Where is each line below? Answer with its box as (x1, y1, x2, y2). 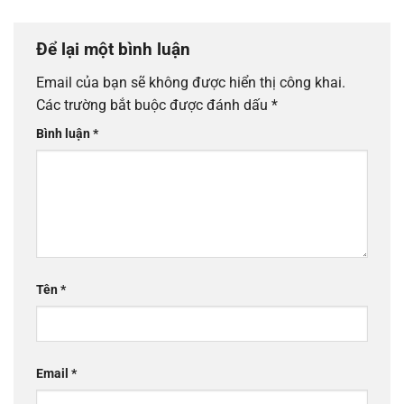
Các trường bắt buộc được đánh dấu (36, 96, 271, 115)
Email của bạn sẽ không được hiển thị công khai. (36, 74, 345, 92)
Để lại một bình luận (36, 38, 195, 60)
